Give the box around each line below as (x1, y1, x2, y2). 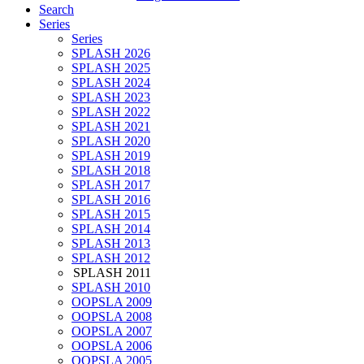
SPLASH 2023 (71, 90, 150, 105)
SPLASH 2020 (71, 134, 150, 149)
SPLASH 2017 (71, 178, 150, 193)
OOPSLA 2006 (71, 339, 152, 353)
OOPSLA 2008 (71, 310, 152, 324)
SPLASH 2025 (71, 61, 150, 76)
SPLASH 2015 (71, 207, 150, 222)
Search (39, 2, 74, 17)
